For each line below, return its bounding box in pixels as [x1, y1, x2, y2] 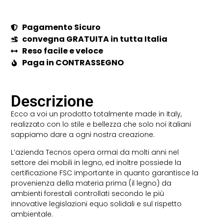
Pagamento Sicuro [22, 22, 101, 33]
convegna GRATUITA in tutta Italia [22, 33, 167, 45]
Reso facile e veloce [22, 45, 103, 57]
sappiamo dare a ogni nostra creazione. [11, 130, 155, 140]
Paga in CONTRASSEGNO [22, 57, 124, 69]
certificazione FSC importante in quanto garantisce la [11, 167, 199, 178]
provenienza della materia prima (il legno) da [11, 178, 172, 188]
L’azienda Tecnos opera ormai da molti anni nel [11, 147, 179, 157]
